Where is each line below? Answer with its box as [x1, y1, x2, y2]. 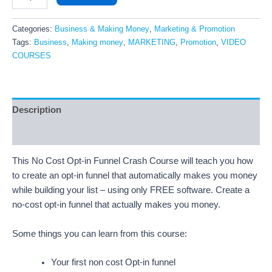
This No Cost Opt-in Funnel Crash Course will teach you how [12, 156, 253, 166]
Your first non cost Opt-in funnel [50, 257, 175, 267]
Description [12, 104, 61, 115]
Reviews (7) [12, 128, 61, 138]
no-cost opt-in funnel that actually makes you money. [12, 200, 220, 210]
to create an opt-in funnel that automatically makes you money [12, 171, 257, 181]
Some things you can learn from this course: [12, 228, 187, 239]
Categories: [12, 24, 55, 34]
